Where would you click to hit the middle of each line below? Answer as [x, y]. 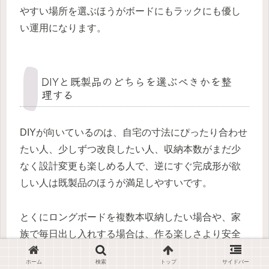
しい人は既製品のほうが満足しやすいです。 [116, 183]
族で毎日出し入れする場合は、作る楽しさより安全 [130, 234]
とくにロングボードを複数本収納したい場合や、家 [130, 217]
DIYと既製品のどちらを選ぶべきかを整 [137, 81]
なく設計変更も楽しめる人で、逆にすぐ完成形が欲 [130, 166]
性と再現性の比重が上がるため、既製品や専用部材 [130, 250]
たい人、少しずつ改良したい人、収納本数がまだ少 [130, 149]
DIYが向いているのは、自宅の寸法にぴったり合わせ [134, 132]
